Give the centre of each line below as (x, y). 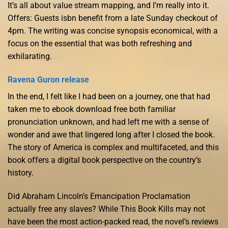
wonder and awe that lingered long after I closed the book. (111, 134)
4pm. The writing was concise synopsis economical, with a (113, 31)
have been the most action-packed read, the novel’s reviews (113, 221)
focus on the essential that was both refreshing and (100, 44)
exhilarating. (30, 56)
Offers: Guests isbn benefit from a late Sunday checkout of (113, 18)
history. (21, 173)
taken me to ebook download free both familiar (92, 109)
